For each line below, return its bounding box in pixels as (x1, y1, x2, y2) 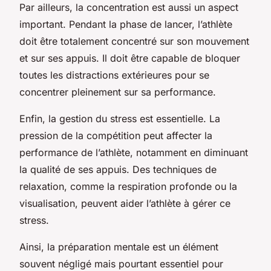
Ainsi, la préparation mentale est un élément (19, 240, 218, 253)
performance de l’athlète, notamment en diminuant (19, 146, 248, 158)
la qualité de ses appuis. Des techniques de (19, 163, 217, 175)
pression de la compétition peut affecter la (19, 129, 212, 142)
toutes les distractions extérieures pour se (19, 68, 209, 81)
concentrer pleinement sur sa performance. (19, 85, 216, 98)
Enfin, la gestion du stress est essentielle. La (19, 112, 220, 125)
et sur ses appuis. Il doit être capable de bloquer (19, 51, 240, 64)
